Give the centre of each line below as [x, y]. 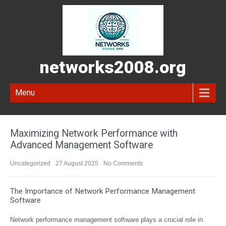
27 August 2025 [77, 163]
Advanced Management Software [81, 145]
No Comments [123, 163]
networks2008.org [113, 67]
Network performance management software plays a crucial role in [106, 220]
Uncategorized [30, 163]
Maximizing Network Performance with [94, 133]
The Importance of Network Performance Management [103, 191]
